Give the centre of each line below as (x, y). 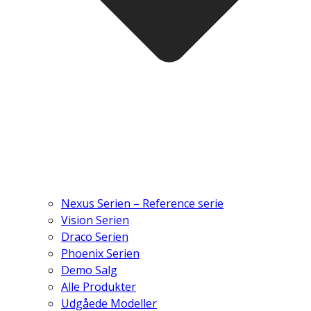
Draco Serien (95, 237)
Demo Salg (89, 270)
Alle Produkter (99, 287)
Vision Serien (95, 220)
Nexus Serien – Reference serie (142, 204)
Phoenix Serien (100, 254)
